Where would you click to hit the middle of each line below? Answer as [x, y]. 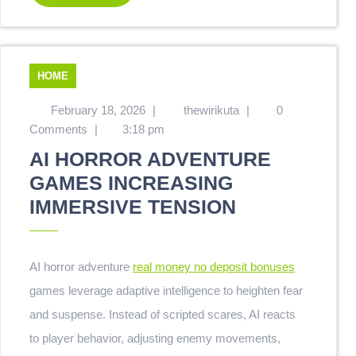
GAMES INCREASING [131, 183]
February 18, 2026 [98, 110]
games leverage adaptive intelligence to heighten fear [166, 290]
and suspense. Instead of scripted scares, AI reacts [163, 314]
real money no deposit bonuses [214, 267]
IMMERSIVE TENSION [133, 207]
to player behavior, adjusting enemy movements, [155, 338]
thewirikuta [211, 110]
